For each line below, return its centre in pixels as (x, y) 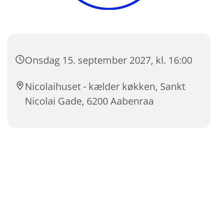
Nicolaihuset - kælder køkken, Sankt (105, 87)
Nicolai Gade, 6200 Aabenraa (89, 101)
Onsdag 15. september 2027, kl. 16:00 (109, 60)
